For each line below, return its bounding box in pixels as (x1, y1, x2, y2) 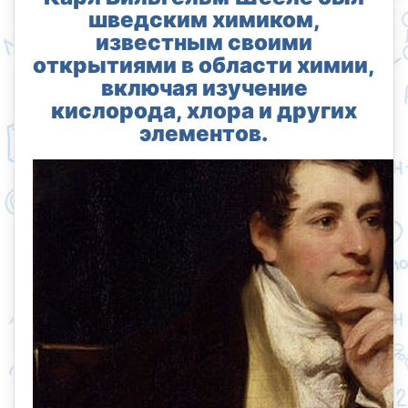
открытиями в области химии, (33, 52, 375, 78)
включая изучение (100, 75, 308, 101)
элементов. (139, 120, 269, 147)
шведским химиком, (87, 6, 321, 33)
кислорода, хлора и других (51, 97, 357, 124)
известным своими (96, 29, 312, 56)
